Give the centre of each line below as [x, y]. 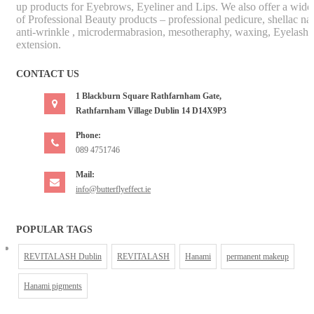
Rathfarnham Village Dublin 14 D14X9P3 [151, 111]
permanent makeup [258, 257]
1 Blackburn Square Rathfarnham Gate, [149, 96]
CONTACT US [48, 74]
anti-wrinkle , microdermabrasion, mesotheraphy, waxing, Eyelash [162, 32]
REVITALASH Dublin [63, 257]
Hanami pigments [53, 286]
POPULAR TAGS [54, 230]
